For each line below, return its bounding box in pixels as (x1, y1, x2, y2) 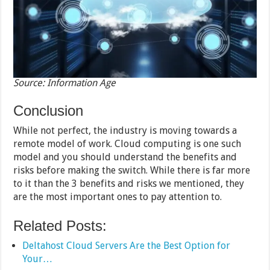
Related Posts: (13, 218, 107, 234)
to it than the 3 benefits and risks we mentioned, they (13, 178, 245, 190)
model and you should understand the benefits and (13, 151, 237, 163)
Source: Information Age (13, 77, 116, 89)
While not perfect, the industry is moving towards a (13, 125, 237, 137)
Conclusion (13, 102, 84, 119)
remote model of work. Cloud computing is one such (13, 138, 242, 150)
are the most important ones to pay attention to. (13, 191, 222, 203)
